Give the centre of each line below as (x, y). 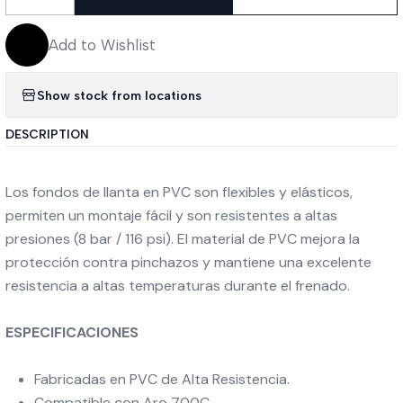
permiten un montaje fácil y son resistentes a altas (171, 215)
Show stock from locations (119, 95)
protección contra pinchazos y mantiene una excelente (188, 262)
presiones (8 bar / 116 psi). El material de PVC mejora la (183, 239)
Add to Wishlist (102, 45)
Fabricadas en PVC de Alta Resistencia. (164, 379)
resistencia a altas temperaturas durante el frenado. (178, 286)
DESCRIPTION (47, 134)
